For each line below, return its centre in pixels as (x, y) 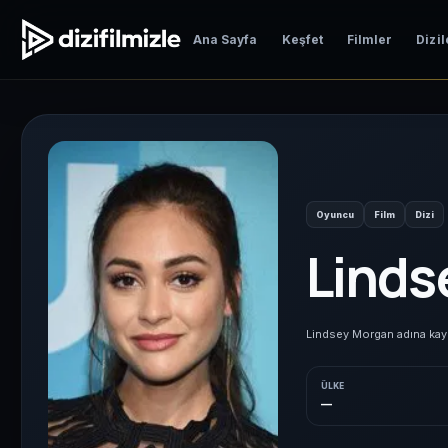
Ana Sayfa (225, 39)
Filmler (369, 39)
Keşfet (302, 39)
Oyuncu (335, 215)
